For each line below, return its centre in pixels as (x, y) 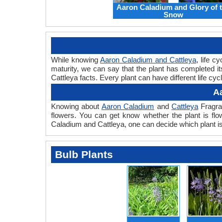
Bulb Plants (84, 155)
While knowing (76, 60)
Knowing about (76, 107)
